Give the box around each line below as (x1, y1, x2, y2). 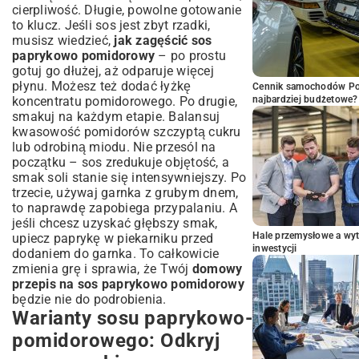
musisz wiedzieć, (12, 33, 115, 48)
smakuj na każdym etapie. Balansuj (12, 109, 220, 124)
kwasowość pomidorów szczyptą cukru (12, 124, 241, 139)
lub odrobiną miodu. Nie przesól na (12, 139, 216, 155)
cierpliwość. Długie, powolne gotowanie (12, 2, 242, 18)
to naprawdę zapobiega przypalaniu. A (12, 200, 237, 216)
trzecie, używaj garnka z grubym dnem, (12, 185, 239, 200)
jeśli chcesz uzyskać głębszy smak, (12, 216, 218, 231)
